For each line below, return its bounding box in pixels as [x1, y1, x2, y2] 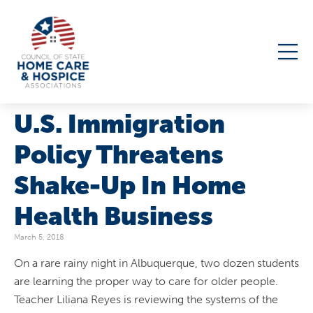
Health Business [14, 201, 213, 231]
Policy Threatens [14, 140, 224, 169]
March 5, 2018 [14, 232, 64, 242]
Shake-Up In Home [14, 170, 246, 200]
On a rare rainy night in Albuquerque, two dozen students [14, 256, 299, 270]
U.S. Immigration [14, 109, 225, 138]
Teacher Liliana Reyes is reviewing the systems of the [14, 293, 278, 307]
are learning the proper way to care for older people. [14, 275, 278, 289]
